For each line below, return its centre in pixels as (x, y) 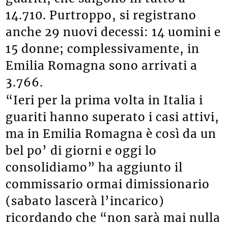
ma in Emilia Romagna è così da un (111, 134)
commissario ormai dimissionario (108, 184)
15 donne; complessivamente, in (103, 49)
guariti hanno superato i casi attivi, (113, 117)
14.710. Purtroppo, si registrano (101, 16)
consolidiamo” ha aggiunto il (94, 167)
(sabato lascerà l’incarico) (85, 201)
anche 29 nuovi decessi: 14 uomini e (113, 32)
